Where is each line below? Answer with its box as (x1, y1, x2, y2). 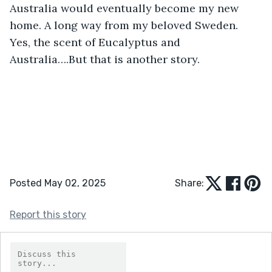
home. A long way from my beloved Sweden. (10, 18, 241, 32)
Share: (175, 177, 204, 189)
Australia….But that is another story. (10, 52, 200, 66)
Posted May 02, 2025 (10, 177, 106, 189)
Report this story (10, 208, 86, 220)
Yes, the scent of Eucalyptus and (10, 35, 183, 49)
